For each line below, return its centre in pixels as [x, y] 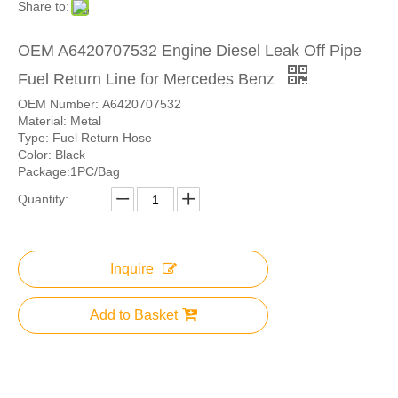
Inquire [131, 269]
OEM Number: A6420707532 [99, 104]
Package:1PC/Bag [69, 171]
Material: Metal [60, 121]
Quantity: [43, 199]
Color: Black [53, 155]
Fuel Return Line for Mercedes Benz [148, 79]
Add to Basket [133, 315]
